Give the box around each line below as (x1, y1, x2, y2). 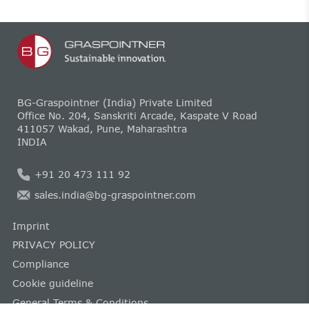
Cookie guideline (12, 277, 93, 289)
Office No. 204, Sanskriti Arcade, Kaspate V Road (17, 109, 257, 121)
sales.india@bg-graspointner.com (34, 189, 196, 201)
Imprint (12, 219, 50, 232)
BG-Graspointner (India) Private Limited (17, 96, 212, 108)
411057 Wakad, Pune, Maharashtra (17, 122, 187, 134)
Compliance (12, 258, 69, 270)
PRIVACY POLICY (12, 239, 95, 251)
